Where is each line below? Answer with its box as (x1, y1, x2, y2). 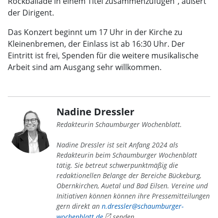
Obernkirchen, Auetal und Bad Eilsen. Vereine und (56, 181, 208, 190)
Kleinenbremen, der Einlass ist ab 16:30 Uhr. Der (8, 38, 185, 49)
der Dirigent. (8, 7, 54, 18)
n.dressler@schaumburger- (102, 201, 183, 211)
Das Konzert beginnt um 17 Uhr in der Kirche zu (8, 27, 182, 37)
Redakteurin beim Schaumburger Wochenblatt (56, 150, 197, 160)
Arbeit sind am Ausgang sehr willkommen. (8, 62, 162, 73)
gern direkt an (56, 201, 102, 211)
